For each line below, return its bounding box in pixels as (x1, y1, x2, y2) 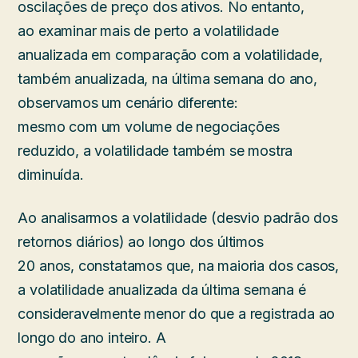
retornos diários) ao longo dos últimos (18, 233, 264, 251)
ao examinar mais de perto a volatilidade (18, 22, 279, 40)
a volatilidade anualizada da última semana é (18, 281, 306, 299)
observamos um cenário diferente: (18, 94, 238, 112)
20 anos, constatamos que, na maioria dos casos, (18, 257, 340, 275)
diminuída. (18, 166, 84, 184)
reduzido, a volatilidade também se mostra (18, 142, 293, 160)
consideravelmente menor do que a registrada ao (18, 305, 336, 323)
